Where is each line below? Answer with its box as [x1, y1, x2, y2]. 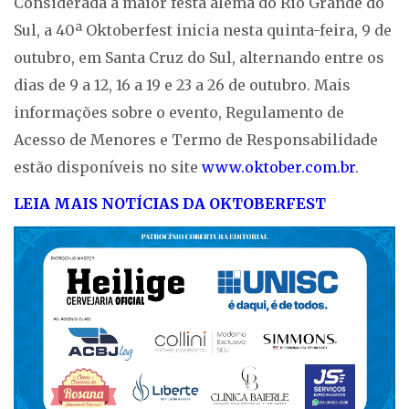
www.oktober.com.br [202, 158, 355, 177]
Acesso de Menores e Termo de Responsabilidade [14, 131, 378, 150]
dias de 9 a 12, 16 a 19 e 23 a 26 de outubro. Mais [14, 76, 351, 95]
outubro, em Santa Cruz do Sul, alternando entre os [14, 48, 384, 68]
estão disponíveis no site [14, 158, 202, 177]
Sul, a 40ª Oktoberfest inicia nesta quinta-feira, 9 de [14, 21, 392, 40]
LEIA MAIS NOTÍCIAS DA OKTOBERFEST [14, 194, 326, 214]
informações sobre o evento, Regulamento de [14, 103, 344, 122]
